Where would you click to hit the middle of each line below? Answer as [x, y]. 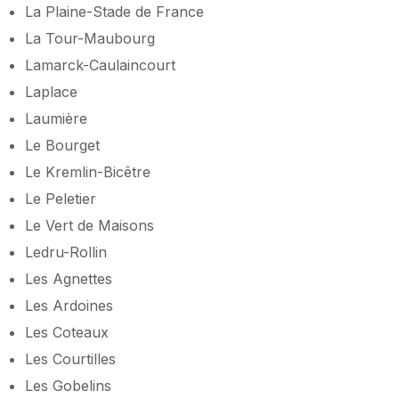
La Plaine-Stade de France [114, 11]
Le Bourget [62, 145]
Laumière [56, 118]
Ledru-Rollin [66, 252]
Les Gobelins [68, 385]
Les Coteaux [67, 332]
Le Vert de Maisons [90, 225]
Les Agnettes [69, 278]
